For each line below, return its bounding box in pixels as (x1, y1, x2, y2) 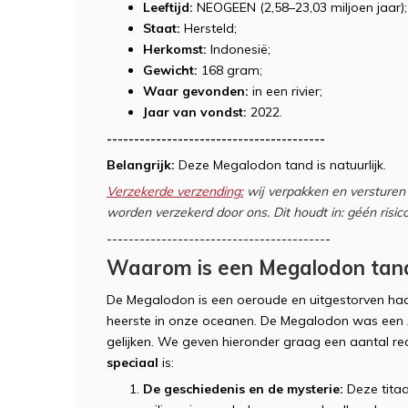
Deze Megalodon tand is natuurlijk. (178, 156, 386, 173)
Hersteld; (180, 19, 237, 36)
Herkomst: (143, 40, 207, 57)
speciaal (107, 353, 158, 371)
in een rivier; (249, 82, 326, 99)
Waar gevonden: (143, 82, 249, 99)
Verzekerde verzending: (107, 182, 243, 199)
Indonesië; (207, 40, 270, 57)
